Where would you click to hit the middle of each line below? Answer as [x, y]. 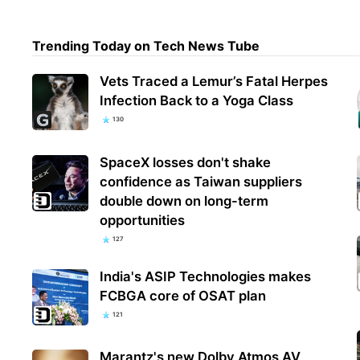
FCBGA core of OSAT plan [183, 295]
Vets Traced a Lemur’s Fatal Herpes [214, 82]
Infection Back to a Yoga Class [197, 101]
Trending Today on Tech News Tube [146, 46]
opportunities [143, 220]
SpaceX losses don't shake [186, 162]
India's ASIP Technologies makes [206, 276]
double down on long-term [184, 200]
